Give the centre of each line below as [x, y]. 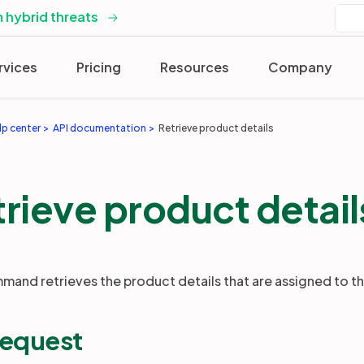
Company [300, 67]
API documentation [100, 128]
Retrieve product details [216, 128]
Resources [195, 67]
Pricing [99, 67]
